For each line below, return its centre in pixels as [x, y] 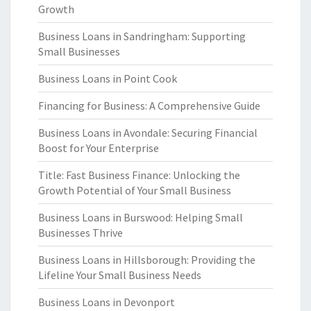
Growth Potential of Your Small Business [135, 190]
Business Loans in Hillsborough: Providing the [147, 260]
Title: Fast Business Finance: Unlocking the [139, 175]
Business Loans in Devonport [107, 302]
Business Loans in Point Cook [108, 78]
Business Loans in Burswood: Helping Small [141, 217]
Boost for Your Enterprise [99, 148]
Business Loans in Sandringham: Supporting [142, 36]
